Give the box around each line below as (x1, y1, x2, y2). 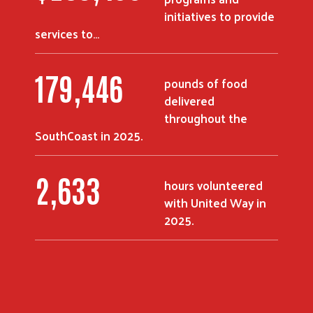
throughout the (164, 107, 247, 129)
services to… (35, 22, 99, 44)
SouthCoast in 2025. (35, 124, 143, 146)
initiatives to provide (164, 5, 275, 27)
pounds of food (164, 72, 247, 94)
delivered (164, 89, 214, 111)
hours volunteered (164, 174, 263, 196)
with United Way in (164, 191, 266, 213)
